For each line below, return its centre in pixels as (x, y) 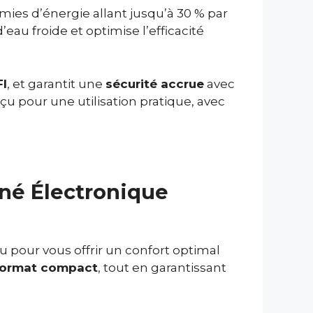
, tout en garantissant (162, 268)
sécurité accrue (155, 83)
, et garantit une (56, 83)
